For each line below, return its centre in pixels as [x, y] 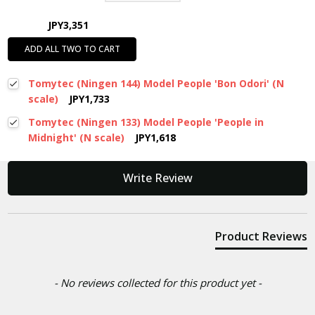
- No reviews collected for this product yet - [157, 283]
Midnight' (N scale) [76, 138]
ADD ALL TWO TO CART [72, 49]
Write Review [157, 178]
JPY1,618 [155, 138]
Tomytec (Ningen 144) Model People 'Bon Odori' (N [156, 84]
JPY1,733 [89, 99]
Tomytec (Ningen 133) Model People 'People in [146, 122]
